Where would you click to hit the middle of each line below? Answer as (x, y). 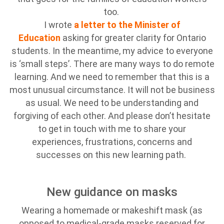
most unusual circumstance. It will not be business (112, 90)
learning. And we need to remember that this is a (112, 77)
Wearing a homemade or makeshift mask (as (112, 210)
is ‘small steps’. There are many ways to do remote (112, 64)
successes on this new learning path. (112, 155)
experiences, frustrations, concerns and (112, 142)
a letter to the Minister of (127, 25)
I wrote (58, 25)
